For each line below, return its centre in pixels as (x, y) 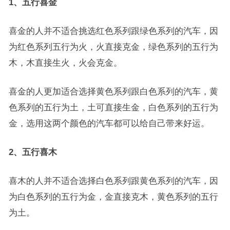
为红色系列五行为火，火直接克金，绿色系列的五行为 (113, 47)
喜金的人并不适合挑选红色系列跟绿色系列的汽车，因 (113, 31)
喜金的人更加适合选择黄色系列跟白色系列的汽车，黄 (113, 91)
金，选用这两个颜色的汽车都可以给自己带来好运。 (109, 123)
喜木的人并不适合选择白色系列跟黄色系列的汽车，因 (113, 181)
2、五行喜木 (33, 152)
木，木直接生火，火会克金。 (65, 63)
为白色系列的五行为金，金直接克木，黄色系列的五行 (113, 197)
